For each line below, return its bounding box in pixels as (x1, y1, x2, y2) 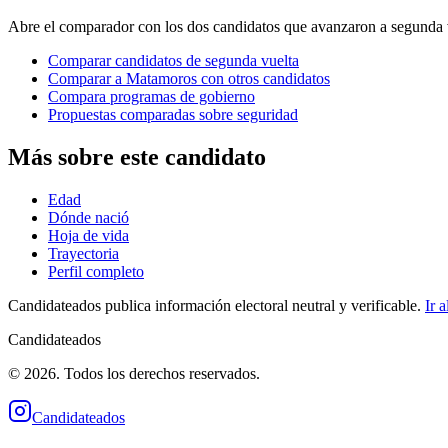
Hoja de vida (48, 227, 129, 245)
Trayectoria (48, 245, 119, 263)
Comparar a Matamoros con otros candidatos (48, 70, 330, 88)
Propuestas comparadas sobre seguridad (48, 106, 298, 124)
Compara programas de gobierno (48, 88, 255, 106)
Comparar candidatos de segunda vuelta (48, 52, 299, 70)
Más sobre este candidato (8, 144, 266, 171)
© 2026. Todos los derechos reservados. (8, 365, 260, 383)
